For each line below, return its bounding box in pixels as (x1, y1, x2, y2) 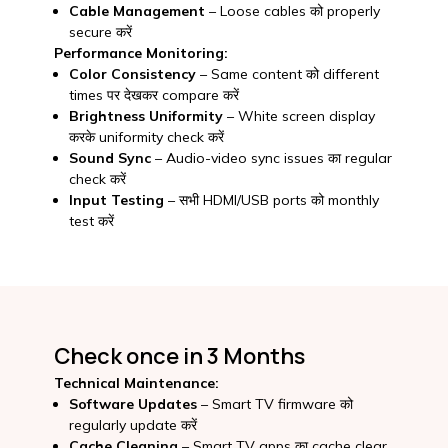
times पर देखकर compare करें (68, 86, 239, 105)
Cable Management (68, 2, 205, 21)
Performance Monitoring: (53, 44, 228, 63)
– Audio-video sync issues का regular (150, 149, 392, 168)
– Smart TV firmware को (196, 394, 353, 413)
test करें (68, 212, 114, 231)
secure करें (68, 23, 132, 42)
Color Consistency (68, 65, 196, 84)
